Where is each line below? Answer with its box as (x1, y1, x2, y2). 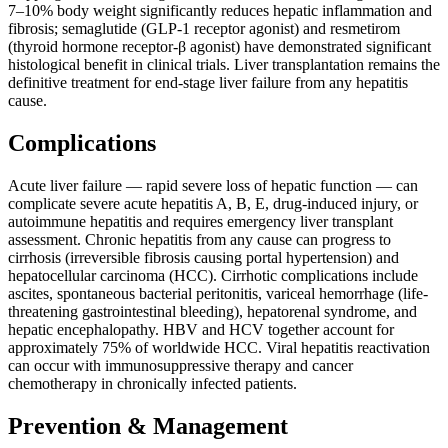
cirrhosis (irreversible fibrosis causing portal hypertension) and (8, 249, 399, 267)
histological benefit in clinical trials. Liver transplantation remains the (8, 56, 440, 74)
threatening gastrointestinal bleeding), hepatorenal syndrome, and (8, 303, 417, 321)
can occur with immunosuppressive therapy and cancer (8, 357, 353, 375)
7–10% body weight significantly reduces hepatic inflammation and (8, 2, 432, 20)
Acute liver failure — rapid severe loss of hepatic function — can (8, 177, 418, 195)
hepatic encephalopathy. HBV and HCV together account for (8, 321, 394, 339)
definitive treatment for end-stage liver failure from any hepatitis (8, 74, 408, 92)
